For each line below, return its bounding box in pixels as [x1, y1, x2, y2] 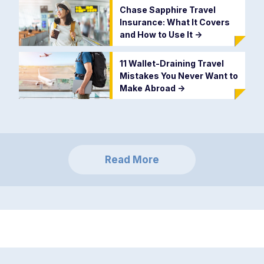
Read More [105, 153, 159, 166]
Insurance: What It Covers [119, 17, 230, 28]
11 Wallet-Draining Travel [119, 58, 224, 68]
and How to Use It [119, 29, 194, 40]
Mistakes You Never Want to [119, 70, 238, 81]
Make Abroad [119, 82, 177, 93]
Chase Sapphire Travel [119, 5, 216, 15]
